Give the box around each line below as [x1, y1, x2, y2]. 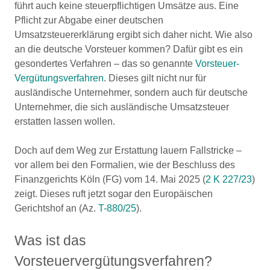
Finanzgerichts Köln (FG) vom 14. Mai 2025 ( [14, 174, 206, 184]
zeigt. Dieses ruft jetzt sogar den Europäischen [14, 189, 213, 199]
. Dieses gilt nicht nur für [104, 73, 206, 83]
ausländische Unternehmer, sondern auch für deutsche [14, 87, 248, 98]
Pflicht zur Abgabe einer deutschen [14, 15, 163, 25]
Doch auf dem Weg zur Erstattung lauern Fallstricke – [14, 145, 242, 155]
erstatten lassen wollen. [14, 116, 115, 127]
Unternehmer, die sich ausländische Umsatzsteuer [14, 102, 229, 112]
